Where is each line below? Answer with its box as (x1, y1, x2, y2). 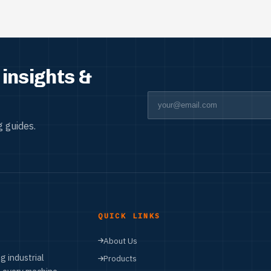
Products (103, 253, 137, 264)
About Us (103, 235, 138, 246)
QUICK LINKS (98, 211, 161, 221)
